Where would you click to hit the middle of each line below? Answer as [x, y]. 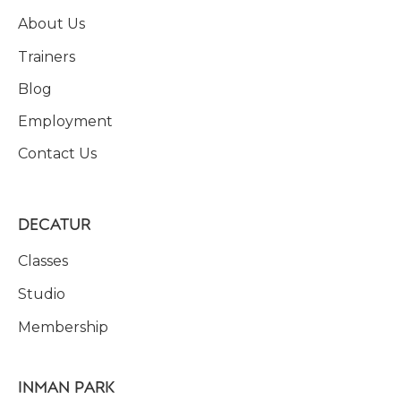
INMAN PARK [66, 386]
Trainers [47, 56]
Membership [63, 327]
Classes [43, 260]
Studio [42, 294]
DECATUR [54, 223]
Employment [65, 121]
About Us [51, 23]
